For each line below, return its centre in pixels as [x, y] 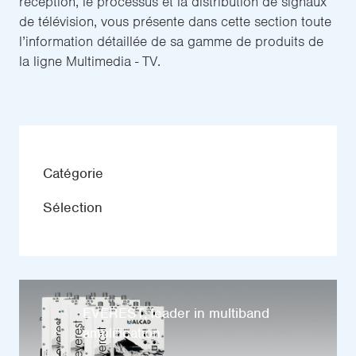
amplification [122, 333]
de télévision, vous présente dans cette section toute [175, 21]
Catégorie [73, 173]
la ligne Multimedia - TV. [90, 61]
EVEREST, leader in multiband [176, 313]
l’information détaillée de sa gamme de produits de [171, 41]
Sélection [73, 207]
